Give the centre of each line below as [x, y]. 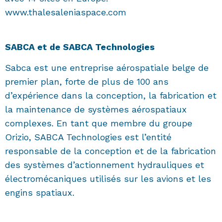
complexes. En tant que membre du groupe [99, 123]
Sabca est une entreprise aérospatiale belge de [107, 68]
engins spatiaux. [40, 193]
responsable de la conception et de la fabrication [111, 151]
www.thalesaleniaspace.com [66, 12]
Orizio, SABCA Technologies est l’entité [88, 137]
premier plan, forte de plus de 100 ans [87, 82]
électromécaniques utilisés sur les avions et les [108, 179]
